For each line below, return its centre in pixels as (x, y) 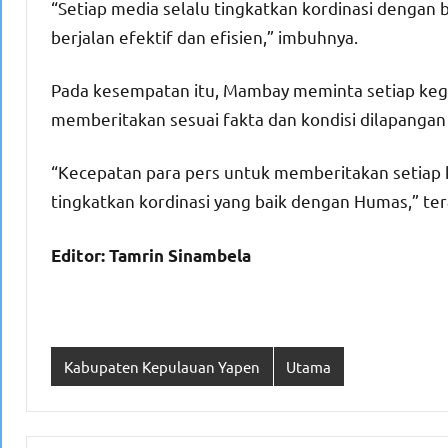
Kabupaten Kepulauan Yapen (161, 366)
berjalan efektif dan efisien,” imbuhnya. (204, 37)
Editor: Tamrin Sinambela (151, 256)
